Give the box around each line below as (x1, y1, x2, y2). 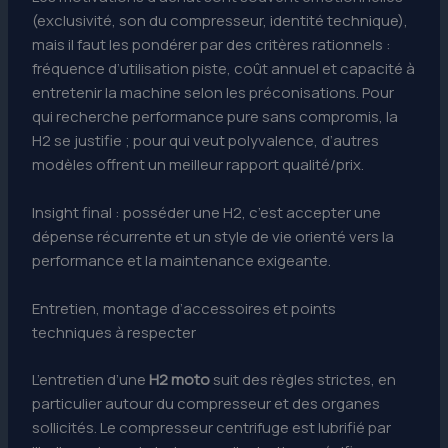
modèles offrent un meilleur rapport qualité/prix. (32, 154, 365, 176)
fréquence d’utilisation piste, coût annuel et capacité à (32, 58, 416, 80)
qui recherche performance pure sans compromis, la (32, 106, 399, 128)
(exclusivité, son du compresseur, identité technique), (32, 10, 409, 32)
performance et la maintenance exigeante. (32, 250, 332, 272)
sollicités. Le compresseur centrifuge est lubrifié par (32, 416, 392, 438)
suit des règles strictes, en (210, 368, 397, 390)
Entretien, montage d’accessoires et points (32, 298, 337, 320)
